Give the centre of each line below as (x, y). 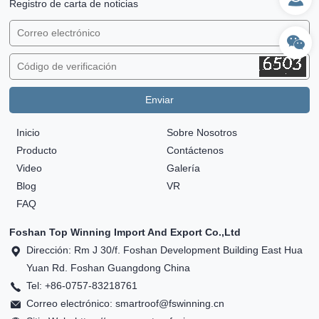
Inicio (28, 133)
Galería (183, 168)
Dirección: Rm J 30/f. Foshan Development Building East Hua (165, 250)
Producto (37, 151)
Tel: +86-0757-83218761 (82, 286)
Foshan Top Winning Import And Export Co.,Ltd (125, 232)
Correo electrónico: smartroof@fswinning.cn (126, 304)
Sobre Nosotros (202, 133)
